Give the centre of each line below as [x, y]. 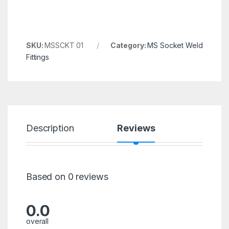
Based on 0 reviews [67, 177]
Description [50, 128]
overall [37, 221]
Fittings [37, 57]
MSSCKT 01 [64, 45]
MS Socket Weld [175, 45]
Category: [129, 45]
